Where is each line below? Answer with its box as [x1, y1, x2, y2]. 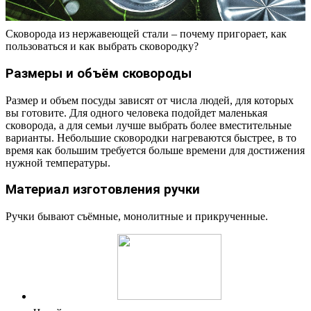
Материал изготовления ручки [6, 182, 200, 198]
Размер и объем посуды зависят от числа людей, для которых [6, 94, 294, 106]
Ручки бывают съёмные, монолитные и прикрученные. [6, 210, 268, 223]
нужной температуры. [6, 156, 110, 169]
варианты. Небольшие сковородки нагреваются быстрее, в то [6, 131, 296, 144]
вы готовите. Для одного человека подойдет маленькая [6, 106, 267, 119]
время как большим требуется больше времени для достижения [6, 144, 305, 156]
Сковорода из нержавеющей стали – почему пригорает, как [6, 28, 287, 40]
